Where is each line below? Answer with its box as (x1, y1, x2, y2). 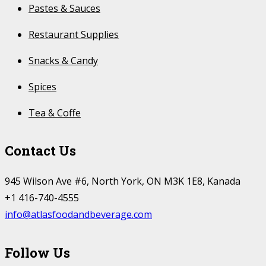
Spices (28, 80, 56, 94)
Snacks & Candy (28, 54, 98, 68)
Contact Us (5, 142, 76, 160)
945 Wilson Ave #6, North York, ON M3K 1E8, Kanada (5, 175, 240, 188)
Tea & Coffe (28, 106, 81, 120)
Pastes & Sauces (28, 2, 100, 15)
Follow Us (5, 243, 70, 261)
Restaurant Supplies (28, 28, 119, 42)
